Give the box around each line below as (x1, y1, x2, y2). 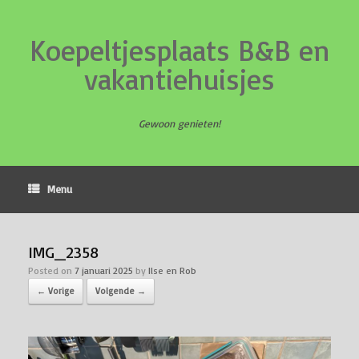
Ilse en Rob (148, 264, 196, 276)
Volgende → (95, 285, 146, 296)
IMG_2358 (28, 242, 99, 262)
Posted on (28, 264, 75, 276)
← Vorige (37, 285, 75, 296)
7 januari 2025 (75, 264, 133, 276)
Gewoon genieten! (139, 117, 220, 130)
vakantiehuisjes (84, 61, 275, 97)
